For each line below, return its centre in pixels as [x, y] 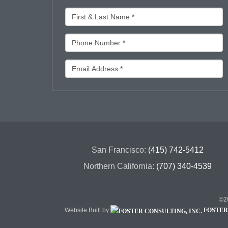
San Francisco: [120, 150]
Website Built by [88, 210]
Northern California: [120, 166]
